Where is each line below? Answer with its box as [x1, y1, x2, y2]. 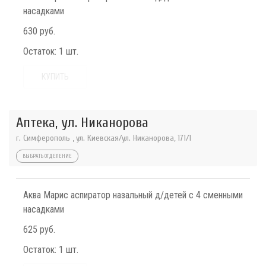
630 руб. [23, 26, 55, 37]
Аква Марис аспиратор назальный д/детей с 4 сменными [23, 189, 243, 201]
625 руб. [23, 224, 55, 235]
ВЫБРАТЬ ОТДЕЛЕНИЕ [23, 153, 72, 159]
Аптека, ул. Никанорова [16, 115, 148, 131]
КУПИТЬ [42, 72, 69, 81]
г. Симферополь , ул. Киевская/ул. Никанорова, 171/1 [16, 133, 191, 143]
